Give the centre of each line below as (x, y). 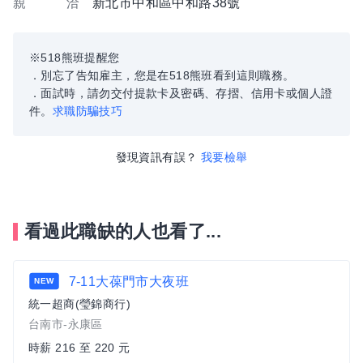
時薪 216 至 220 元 (79, 348)
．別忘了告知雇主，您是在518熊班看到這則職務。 (162, 75)
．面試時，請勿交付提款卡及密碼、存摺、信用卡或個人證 (181, 93)
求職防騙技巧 (88, 111)
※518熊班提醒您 (75, 58)
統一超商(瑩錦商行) (79, 304)
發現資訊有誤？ (156, 157)
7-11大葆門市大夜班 (127, 282)
